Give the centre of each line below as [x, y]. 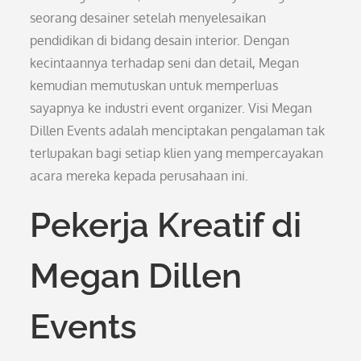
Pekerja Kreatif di [166, 225]
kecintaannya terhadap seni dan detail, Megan [165, 63]
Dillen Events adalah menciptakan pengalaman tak [178, 131]
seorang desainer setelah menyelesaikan [148, 18]
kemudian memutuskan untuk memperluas [154, 85]
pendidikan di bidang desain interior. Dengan [160, 40]
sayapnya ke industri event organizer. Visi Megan [171, 108]
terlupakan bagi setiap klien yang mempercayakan [177, 153]
